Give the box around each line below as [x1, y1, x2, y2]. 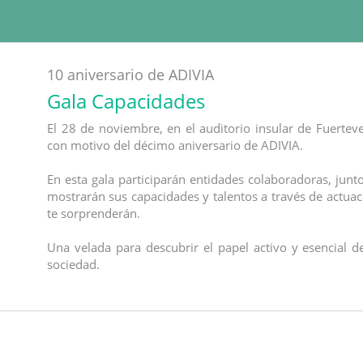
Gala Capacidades [47, 88, 205, 114]
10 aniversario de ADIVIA [47, 65, 214, 84]
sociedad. [47, 256, 100, 272]
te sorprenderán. [47, 205, 140, 221]
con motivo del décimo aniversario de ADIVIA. [47, 137, 303, 153]
